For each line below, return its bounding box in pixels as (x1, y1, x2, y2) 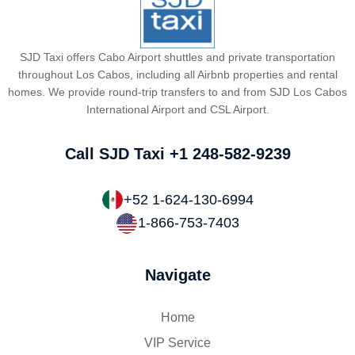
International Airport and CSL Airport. (86, 103, 269, 116)
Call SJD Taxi (64, 145, 170, 163)
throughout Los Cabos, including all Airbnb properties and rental (17, 68, 338, 82)
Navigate (144, 265, 211, 284)
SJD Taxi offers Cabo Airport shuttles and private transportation (20, 51, 335, 64)
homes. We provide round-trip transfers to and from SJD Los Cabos (8, 86, 347, 99)
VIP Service (144, 335, 211, 349)
